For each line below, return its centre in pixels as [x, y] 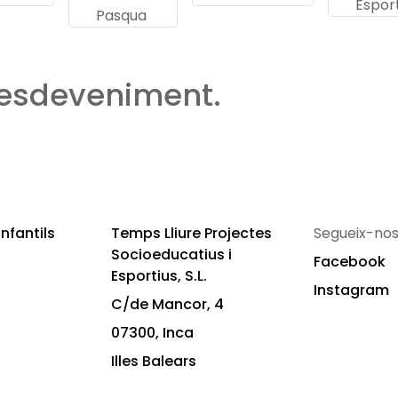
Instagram [351, 290]
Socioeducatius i [171, 255]
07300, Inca [152, 333]
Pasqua [121, 16]
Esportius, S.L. [159, 276]
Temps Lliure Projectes [191, 233]
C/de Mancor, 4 [167, 304]
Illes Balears [154, 361]
